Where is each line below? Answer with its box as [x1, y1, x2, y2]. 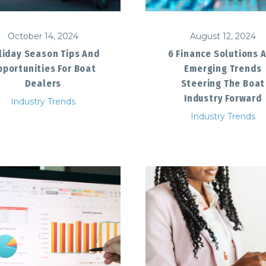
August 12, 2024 [190, 30, 256, 42]
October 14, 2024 [8, 30, 78, 42]
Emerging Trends [184, 62, 262, 74]
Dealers [24, 77, 62, 89]
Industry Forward [184, 92, 262, 104]
